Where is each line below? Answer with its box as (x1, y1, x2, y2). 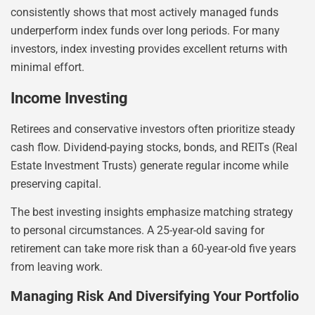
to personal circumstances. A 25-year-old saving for (11, 224, 264, 238)
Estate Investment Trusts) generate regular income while (11, 158, 288, 172)
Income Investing (11, 89, 128, 107)
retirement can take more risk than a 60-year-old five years (11, 242, 296, 256)
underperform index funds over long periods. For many (11, 24, 280, 38)
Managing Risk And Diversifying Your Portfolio (11, 288, 299, 305)
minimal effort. (11, 60, 84, 75)
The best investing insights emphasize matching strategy (11, 205, 293, 219)
